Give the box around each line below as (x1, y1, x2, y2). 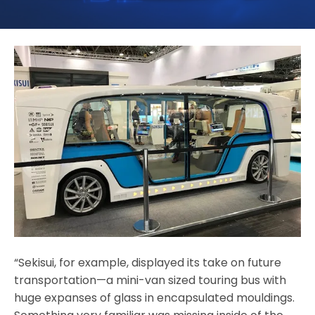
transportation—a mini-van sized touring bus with (14, 271, 286, 288)
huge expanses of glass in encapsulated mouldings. (14, 289, 295, 306)
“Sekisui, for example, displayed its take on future (14, 254, 281, 271)
